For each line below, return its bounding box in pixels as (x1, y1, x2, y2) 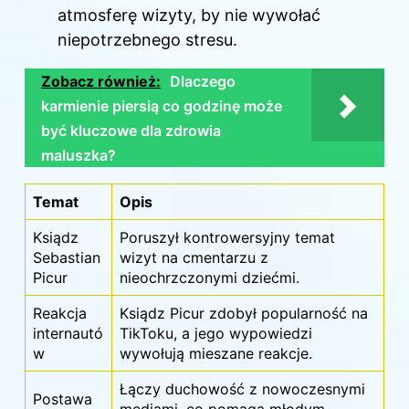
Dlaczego (170, 72, 236, 91)
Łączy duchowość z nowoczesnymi (120, 380, 365, 399)
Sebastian (33, 248, 100, 267)
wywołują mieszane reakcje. (120, 344, 312, 363)
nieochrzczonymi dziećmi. (120, 268, 299, 288)
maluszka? (41, 146, 116, 165)
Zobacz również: (41, 72, 161, 91)
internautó (33, 324, 103, 343)
